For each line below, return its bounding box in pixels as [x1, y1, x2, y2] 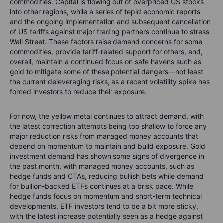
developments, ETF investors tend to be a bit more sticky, [10, 202, 198, 211]
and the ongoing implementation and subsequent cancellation [10, 17, 211, 26]
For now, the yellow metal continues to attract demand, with [10, 112, 204, 121]
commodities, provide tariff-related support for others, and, [10, 47, 203, 56]
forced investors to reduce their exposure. [10, 87, 147, 96]
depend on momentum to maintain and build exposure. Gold [10, 142, 205, 151]
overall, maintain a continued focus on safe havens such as [10, 57, 201, 66]
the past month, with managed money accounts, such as [10, 162, 194, 171]
